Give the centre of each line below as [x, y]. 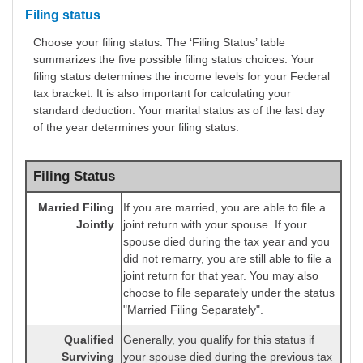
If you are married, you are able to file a [224, 208]
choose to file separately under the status [229, 293]
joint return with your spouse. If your [215, 225]
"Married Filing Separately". [193, 310]
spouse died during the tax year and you [226, 242]
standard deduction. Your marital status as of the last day [179, 111]
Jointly [95, 225]
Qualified [89, 340]
